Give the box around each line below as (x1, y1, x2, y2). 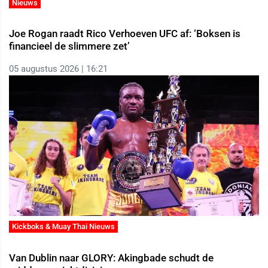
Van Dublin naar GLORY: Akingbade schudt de (9, 252, 214, 264)
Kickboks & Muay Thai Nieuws (12, 222, 115, 232)
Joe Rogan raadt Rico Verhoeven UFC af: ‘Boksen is (9, 28, 240, 40)
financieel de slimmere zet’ (9, 40, 130, 53)
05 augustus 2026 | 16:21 (9, 63, 108, 75)
